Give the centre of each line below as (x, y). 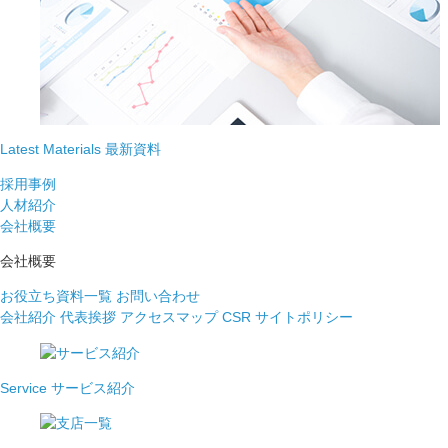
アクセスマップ (169, 316)
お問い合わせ (158, 295)
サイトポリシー (304, 316)
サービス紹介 (93, 387)
